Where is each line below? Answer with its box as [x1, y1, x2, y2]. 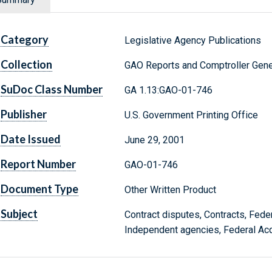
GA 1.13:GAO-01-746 [124, 84, 212, 97]
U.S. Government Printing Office [124, 109, 258, 121]
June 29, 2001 [124, 134, 185, 146]
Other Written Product [124, 184, 216, 196]
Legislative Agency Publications [124, 35, 261, 47]
